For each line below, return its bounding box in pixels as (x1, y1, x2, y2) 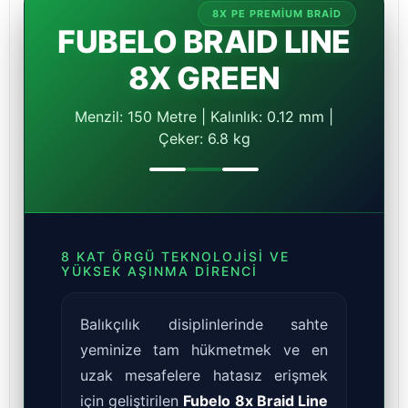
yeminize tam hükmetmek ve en (80, 341, 328, 360)
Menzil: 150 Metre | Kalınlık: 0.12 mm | (75, 107, 333, 127)
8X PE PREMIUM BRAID (212, 7, 342, 21)
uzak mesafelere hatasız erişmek (80, 366, 328, 385)
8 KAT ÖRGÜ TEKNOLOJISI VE (61, 249, 290, 265)
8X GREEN (127, 59, 280, 97)
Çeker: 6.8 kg (158, 129, 250, 148)
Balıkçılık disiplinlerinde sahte (80, 315, 328, 334)
